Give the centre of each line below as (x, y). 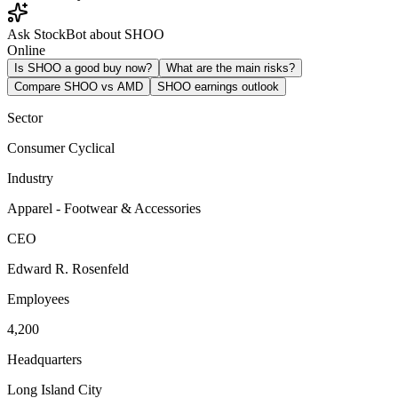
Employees (38, 298)
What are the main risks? (231, 68)
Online (26, 50)
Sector (25, 117)
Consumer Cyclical (61, 147)
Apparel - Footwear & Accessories (104, 208)
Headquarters (44, 359)
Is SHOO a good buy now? (83, 68)
